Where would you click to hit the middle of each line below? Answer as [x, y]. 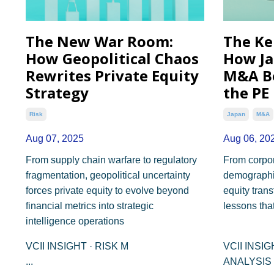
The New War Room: [99, 41]
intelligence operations [75, 221]
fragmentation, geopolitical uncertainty [108, 175]
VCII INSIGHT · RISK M [77, 246]
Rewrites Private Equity [112, 75]
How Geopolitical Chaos [112, 58]
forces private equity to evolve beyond [107, 190]
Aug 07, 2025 [55, 138]
